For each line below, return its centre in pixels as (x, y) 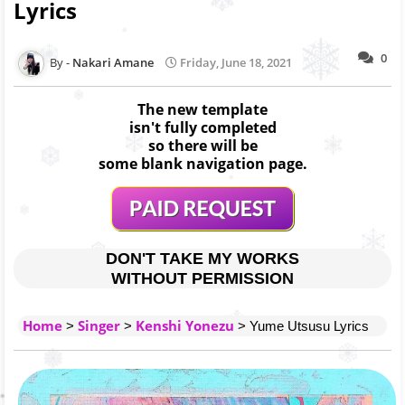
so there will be (202, 145)
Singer (99, 325)
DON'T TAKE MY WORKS (202, 258)
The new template (202, 109)
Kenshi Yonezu (185, 325)
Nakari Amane (113, 62)
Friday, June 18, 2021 (236, 62)
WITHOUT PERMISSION (202, 278)
